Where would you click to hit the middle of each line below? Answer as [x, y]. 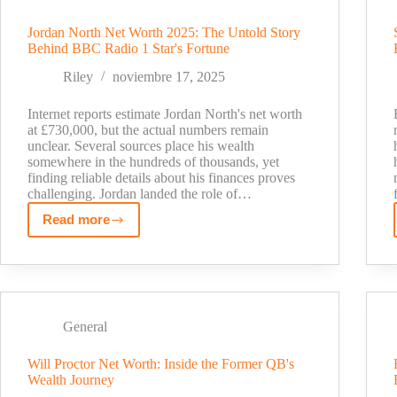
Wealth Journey [71, 380]
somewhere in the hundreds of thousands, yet [153, 162]
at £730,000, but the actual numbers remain [148, 130]
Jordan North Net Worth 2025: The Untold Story [164, 32]
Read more [76, 220]
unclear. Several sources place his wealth [141, 146]
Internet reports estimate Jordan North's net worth [165, 114]
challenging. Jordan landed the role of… [140, 194]
